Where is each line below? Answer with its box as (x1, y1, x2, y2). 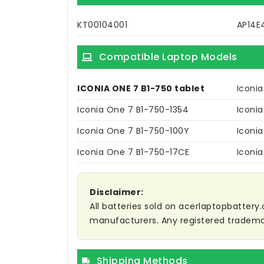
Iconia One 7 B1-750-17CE (77, 146, 189, 159)
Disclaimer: (90, 186, 144, 199)
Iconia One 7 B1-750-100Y (77, 125, 189, 137)
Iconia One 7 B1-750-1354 (77, 104, 189, 116)
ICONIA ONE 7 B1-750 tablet (77, 82, 204, 95)
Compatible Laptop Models (98, 50, 237, 64)
